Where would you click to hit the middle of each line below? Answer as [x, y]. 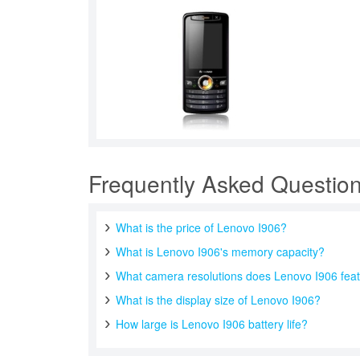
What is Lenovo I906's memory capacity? [221, 252]
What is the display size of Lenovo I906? [219, 300]
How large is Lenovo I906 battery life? [212, 324]
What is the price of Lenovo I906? [202, 227]
